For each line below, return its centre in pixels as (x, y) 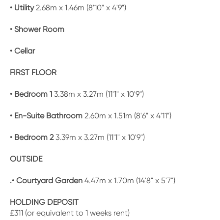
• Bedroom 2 (32, 137)
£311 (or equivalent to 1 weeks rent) (70, 213)
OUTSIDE (26, 159)
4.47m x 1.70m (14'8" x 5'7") (129, 180)
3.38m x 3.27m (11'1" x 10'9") (98, 94)
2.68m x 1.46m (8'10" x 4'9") (80, 8)
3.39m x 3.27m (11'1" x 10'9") (99, 137)
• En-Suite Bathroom (46, 116)
